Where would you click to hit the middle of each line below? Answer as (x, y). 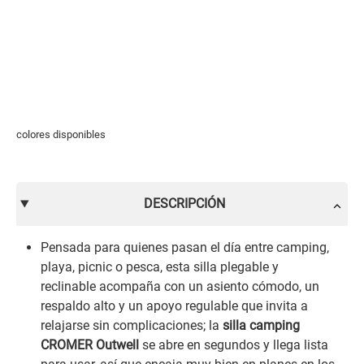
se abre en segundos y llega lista (234, 345)
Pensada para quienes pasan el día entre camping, (185, 247)
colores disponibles (61, 134)
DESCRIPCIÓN (184, 204)
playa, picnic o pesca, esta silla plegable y (160, 267)
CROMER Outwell (90, 345)
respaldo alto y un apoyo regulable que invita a (174, 306)
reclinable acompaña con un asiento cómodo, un (180, 286)
